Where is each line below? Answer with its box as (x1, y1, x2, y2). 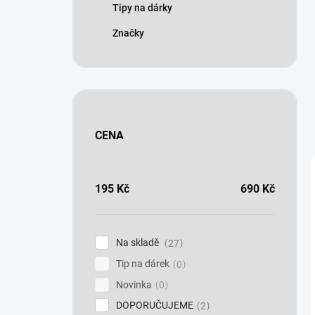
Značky (112, 27, 144, 39)
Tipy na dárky (112, 2, 172, 13)
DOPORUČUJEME (116, 300, 193, 311)
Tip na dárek (116, 257, 169, 269)
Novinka (116, 278, 152, 290)
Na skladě (116, 237, 161, 248)
